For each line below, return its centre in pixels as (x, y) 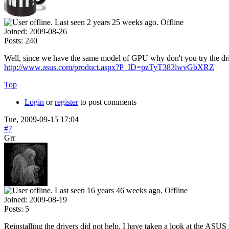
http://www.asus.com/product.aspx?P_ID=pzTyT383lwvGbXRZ (109, 67)
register (66, 102)
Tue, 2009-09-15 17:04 (41, 119)
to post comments (107, 102)
